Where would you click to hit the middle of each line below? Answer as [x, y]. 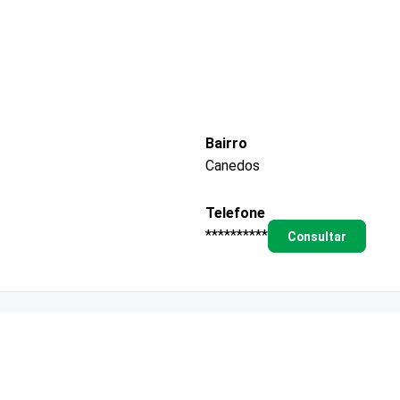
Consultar [317, 236]
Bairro [226, 143]
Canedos [233, 165]
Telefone [235, 212]
